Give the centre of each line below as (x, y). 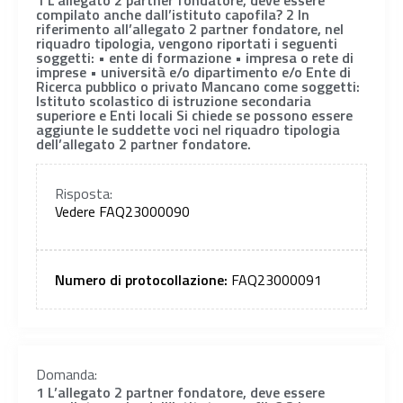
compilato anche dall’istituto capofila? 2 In (173, 14)
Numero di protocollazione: (143, 280)
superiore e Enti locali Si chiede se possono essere (194, 115)
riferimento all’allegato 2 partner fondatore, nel (190, 28)
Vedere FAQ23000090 (122, 211)
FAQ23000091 (277, 280)
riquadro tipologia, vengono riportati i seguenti (187, 43)
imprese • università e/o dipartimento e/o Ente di (193, 72)
